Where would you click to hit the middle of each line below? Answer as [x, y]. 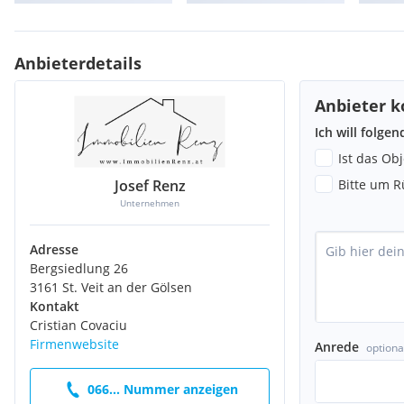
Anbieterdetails [78, 63]
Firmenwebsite [74, 344]
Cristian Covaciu [78, 325]
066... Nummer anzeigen [162, 390]
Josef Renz [150, 185]
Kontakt [55, 306]
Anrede [337, 346]
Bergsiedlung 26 [79, 268]
